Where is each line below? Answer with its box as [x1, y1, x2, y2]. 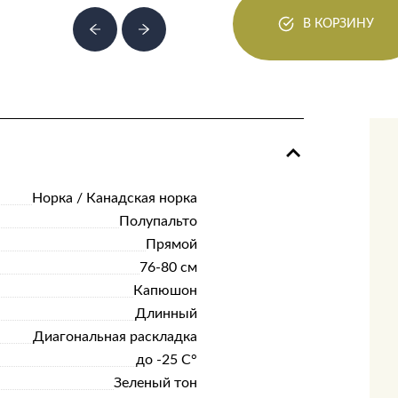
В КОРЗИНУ [303, 17, 375, 30]
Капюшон [132, 283, 197, 298]
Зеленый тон [113, 376, 197, 390]
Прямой [145, 237, 197, 251]
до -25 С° [135, 353, 197, 367]
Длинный [134, 306, 197, 321]
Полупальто [118, 214, 197, 228]
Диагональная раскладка [32, 330, 197, 344]
